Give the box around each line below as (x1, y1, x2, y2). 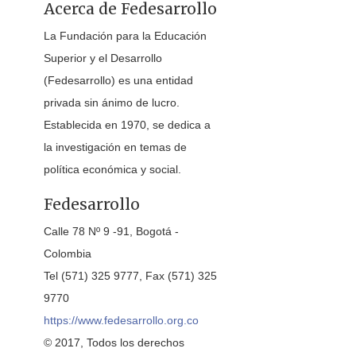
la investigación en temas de (44, 141, 187, 153)
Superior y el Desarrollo (44, 52, 162, 64)
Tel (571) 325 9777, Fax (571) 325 (44, 269, 217, 282)
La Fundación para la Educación (44, 29, 207, 42)
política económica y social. (44, 163, 181, 176)
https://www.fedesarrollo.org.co (44, 314, 199, 327)
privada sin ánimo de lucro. (44, 96, 180, 109)
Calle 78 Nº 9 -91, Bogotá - (44, 225, 179, 238)
